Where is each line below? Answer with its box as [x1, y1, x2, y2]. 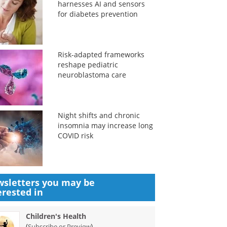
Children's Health [26, 211, 87, 221]
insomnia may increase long [57, 121, 153, 130]
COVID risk [57, 131, 93, 140]
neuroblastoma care [57, 70, 126, 80]
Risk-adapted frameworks [57, 50, 144, 59]
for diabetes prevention [57, 9, 138, 19]
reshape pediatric [57, 60, 118, 69]
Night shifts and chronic [57, 110, 140, 120]
